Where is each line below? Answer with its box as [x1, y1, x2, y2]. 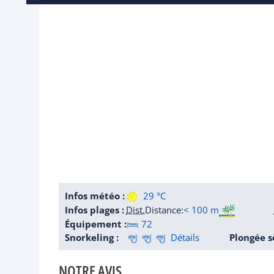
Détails [168, 231, 199, 244]
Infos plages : [65, 203, 124, 216]
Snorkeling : [65, 231, 119, 244]
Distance [145, 203, 181, 216]
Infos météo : [65, 190, 125, 202]
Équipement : [65, 218, 127, 231]
